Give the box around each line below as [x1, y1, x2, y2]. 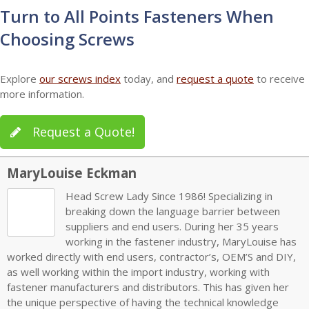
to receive [254, 71, 305, 86]
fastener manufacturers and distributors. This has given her [7, 279, 289, 294]
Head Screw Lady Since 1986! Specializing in [66, 188, 272, 203]
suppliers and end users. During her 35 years [66, 219, 279, 233]
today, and [121, 71, 177, 86]
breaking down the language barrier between [66, 203, 280, 218]
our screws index [39, 71, 121, 86]
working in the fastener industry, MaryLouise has [66, 234, 297, 248]
